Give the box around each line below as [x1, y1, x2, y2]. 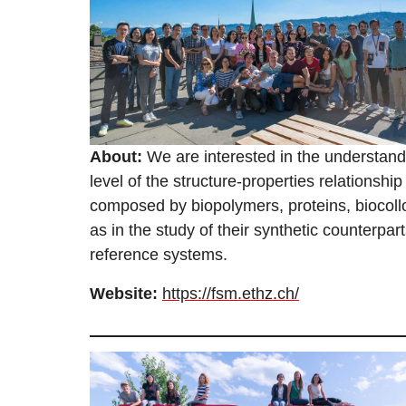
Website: [90, 285, 158, 304]
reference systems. [90, 246, 232, 265]
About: [90, 148, 142, 167]
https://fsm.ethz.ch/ [162, 285, 299, 304]
